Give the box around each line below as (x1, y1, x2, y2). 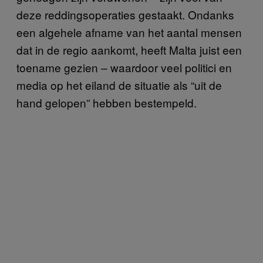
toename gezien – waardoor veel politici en (16, 59, 232, 75)
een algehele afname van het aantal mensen (16, 24, 242, 40)
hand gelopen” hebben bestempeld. (16, 95, 200, 110)
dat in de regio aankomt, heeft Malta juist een (16, 42, 242, 58)
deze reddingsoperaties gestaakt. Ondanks (16, 6, 234, 22)
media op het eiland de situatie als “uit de (16, 77, 222, 93)
